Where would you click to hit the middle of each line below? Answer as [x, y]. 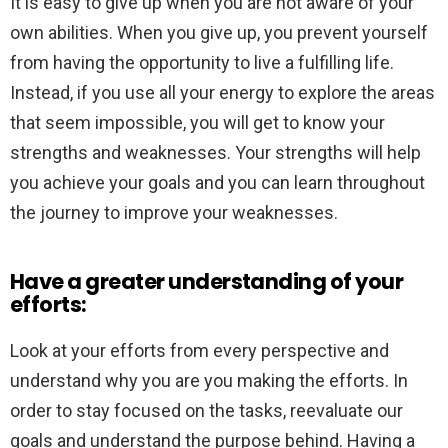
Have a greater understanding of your [207, 281]
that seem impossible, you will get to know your [197, 122]
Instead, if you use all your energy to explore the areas [222, 92]
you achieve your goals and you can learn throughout [217, 182]
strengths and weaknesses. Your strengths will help [215, 152]
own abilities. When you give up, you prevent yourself [219, 32]
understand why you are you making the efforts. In [209, 380]
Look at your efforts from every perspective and [199, 350]
